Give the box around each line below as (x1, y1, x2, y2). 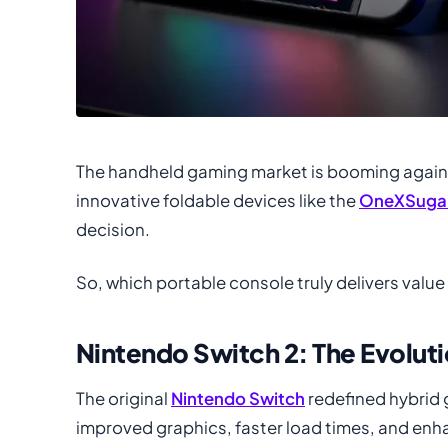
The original (76, 387, 171, 409)
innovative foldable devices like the (76, 189, 359, 211)
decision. (76, 218, 150, 240)
